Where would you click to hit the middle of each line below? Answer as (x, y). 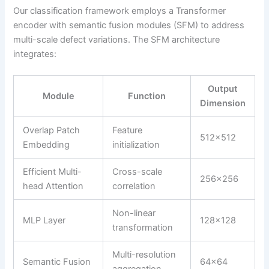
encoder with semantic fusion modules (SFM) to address (129, 25)
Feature (128, 130)
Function (147, 96)
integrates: (35, 54)
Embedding (47, 144)
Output (223, 89)
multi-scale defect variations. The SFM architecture (117, 39)
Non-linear (134, 213)
